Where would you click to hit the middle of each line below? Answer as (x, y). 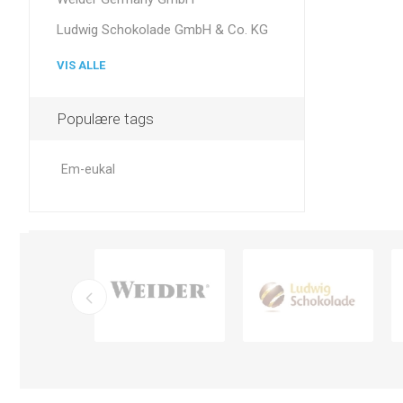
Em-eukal (88, 170)
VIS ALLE (81, 65)
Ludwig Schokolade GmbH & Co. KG (162, 30)
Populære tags (105, 119)
